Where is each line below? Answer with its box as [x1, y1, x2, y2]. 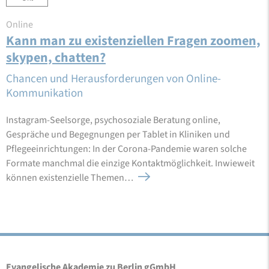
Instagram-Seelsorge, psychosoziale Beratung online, [6, 113, 220, 127]
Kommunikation [6, 85, 83, 101]
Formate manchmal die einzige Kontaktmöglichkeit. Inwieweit [6, 156, 255, 170]
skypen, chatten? [6, 47, 106, 67]
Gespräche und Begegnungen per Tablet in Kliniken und [6, 127, 230, 141]
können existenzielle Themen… [6, 171, 135, 184]
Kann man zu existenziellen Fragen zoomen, [6, 31, 261, 50]
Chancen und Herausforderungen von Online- [6, 70, 221, 87]
